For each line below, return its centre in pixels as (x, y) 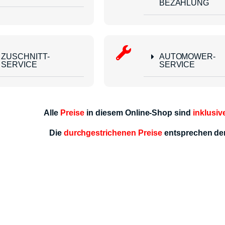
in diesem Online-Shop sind (139, 113)
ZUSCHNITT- (25, 57)
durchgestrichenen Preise (113, 133)
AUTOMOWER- (187, 57)
